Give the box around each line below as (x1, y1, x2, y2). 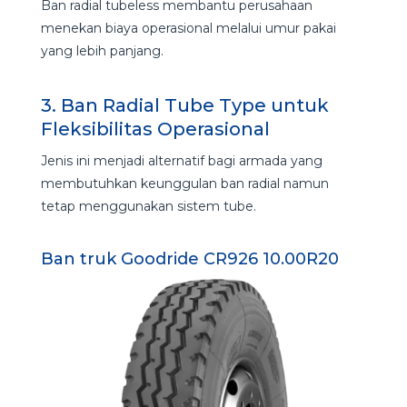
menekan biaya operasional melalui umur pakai (40, 19, 336, 36)
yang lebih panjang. (40, 42, 164, 59)
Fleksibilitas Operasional (40, 117, 270, 140)
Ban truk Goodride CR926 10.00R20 (40, 248, 339, 269)
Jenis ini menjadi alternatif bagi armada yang (40, 152, 323, 169)
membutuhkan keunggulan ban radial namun (40, 174, 329, 192)
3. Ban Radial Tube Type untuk (40, 94, 329, 116)
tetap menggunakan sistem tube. (40, 197, 256, 214)
